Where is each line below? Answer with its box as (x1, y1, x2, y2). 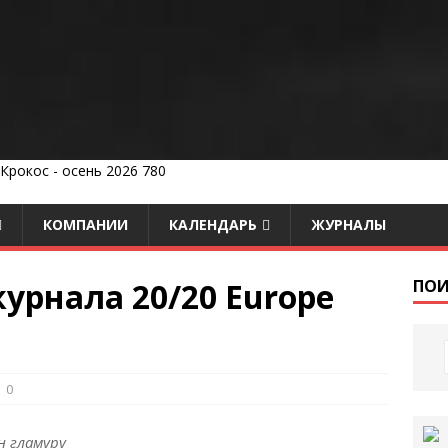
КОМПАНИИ (43, 215, 128, 234)
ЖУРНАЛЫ (311, 215, 386, 234)
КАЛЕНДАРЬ (169, 215, 257, 234)
